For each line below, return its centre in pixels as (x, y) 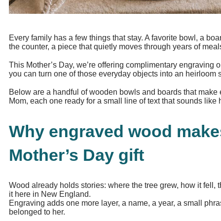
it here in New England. (50, 194)
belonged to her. (37, 212)
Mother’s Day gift (76, 155)
